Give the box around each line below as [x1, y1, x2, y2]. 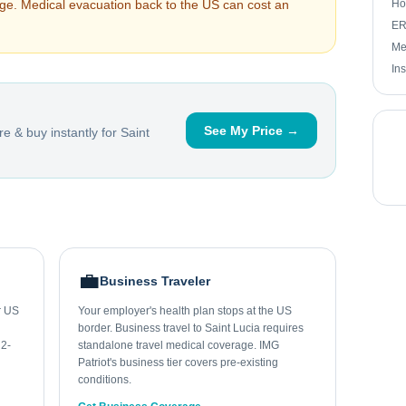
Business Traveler [100, 274, 211, 288]
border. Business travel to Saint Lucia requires [78, 322, 304, 334]
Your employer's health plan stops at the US [78, 304, 293, 317]
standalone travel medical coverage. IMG [78, 339, 280, 352]
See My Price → [203, 123, 299, 138]
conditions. [78, 373, 132, 386]
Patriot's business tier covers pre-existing [78, 356, 279, 369]
